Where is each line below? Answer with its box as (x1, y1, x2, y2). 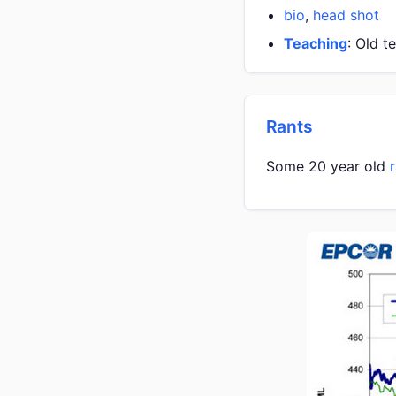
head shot (313, 5, 379, 24)
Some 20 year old (266, 157, 390, 176)
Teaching (284, 34, 347, 53)
